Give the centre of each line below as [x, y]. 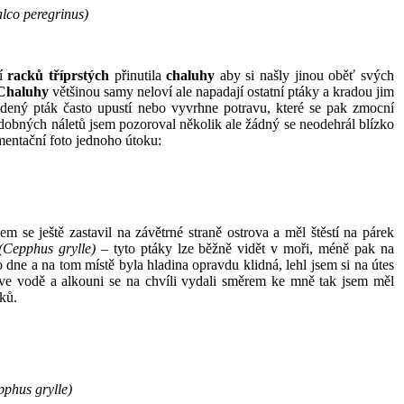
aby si [237, 75]
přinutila [140, 75]
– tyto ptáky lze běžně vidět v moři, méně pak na [245, 248]
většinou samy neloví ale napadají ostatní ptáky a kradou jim [221, 91]
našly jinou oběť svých [327, 75]
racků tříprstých [61, 75]
